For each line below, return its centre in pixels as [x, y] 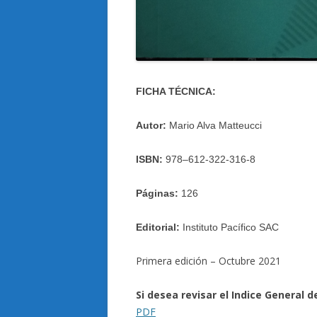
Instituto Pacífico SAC [231, 227]
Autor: [152, 125]
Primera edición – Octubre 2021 [208, 260]
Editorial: [159, 227]
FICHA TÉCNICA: [176, 91]
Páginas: [157, 193]
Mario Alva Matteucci [215, 125]
